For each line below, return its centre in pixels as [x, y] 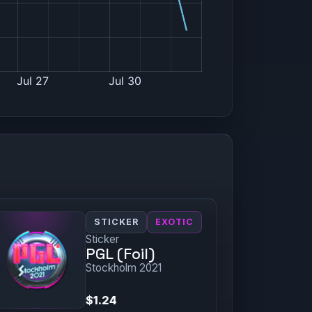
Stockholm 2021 [124, 268]
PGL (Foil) [120, 254]
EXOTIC [175, 222]
